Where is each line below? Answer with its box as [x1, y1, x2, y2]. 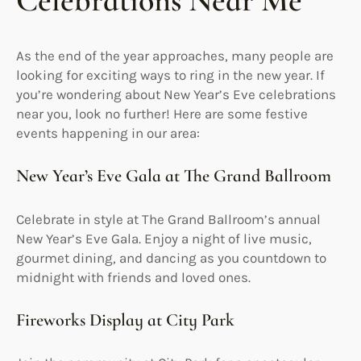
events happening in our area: [16, 125, 200, 142]
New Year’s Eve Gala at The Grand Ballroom [16, 165, 331, 187]
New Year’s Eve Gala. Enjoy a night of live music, [16, 230, 312, 247]
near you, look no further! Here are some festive [16, 106, 308, 122]
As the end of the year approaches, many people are [16, 48, 334, 64]
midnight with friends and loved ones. [16, 268, 251, 285]
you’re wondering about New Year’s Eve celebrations [16, 86, 336, 103]
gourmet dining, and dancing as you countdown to [16, 249, 326, 266]
